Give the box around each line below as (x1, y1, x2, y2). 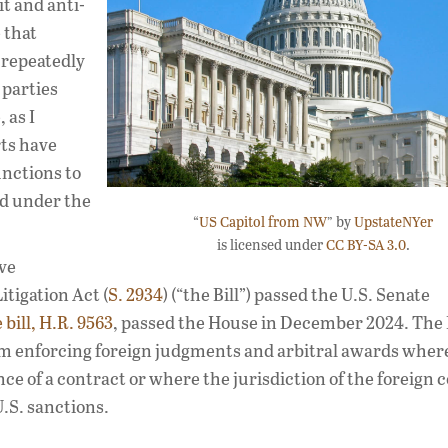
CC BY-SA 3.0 (325, 234, 406, 255)
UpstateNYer (354, 211, 434, 232)
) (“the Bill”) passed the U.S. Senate (163, 282, 430, 307)
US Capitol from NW (199, 211, 328, 232)
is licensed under (216, 234, 326, 255)
